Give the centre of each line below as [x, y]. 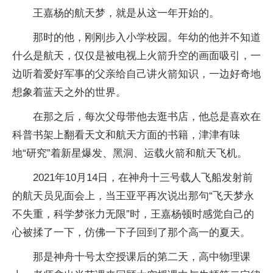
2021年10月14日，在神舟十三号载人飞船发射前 [143, 178]
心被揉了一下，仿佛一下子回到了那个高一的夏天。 [131, 232]
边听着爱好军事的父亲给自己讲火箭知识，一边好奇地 [136, 74]
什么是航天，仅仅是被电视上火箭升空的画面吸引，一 [136, 56]
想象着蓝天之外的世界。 [69, 92]
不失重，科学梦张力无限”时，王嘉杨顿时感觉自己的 [133, 214]
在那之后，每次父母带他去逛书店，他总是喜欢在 [147, 117]
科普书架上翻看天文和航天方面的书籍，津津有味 [126, 135]
